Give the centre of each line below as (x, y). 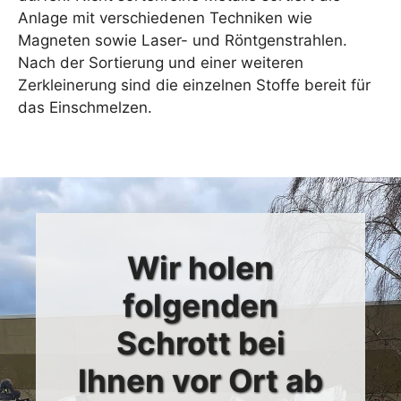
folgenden (200, 306)
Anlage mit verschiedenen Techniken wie (165, 17)
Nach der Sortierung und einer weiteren (161, 62)
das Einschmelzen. (85, 107)
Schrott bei (200, 343)
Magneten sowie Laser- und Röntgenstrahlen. (183, 40)
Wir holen (200, 268)
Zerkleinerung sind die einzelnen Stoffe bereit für (194, 85)
